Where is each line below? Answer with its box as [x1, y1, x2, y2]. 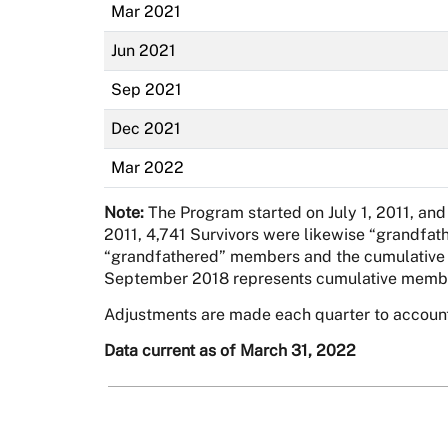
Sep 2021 [110, 79, 182, 99]
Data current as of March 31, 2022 [103, 340, 356, 360]
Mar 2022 [110, 157, 184, 177]
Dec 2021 [110, 118, 181, 138]
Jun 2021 [110, 40, 176, 60]
